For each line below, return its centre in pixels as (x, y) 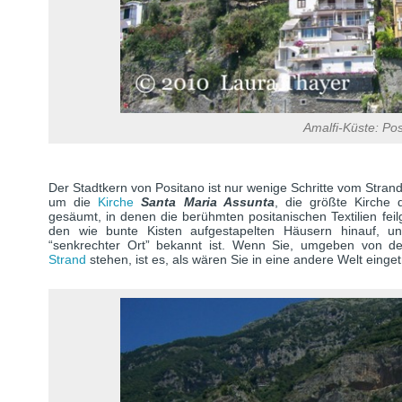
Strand (67, 259)
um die (74, 202)
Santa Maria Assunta (208, 202)
